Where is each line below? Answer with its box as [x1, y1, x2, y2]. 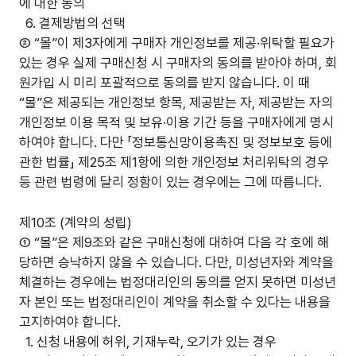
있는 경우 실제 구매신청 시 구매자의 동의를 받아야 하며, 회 [19, 55, 337, 71]
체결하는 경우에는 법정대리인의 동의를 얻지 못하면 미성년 [19, 273, 336, 290]
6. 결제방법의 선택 [19, 15, 126, 31]
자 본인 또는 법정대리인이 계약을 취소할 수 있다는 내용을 [19, 293, 331, 310]
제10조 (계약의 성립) [19, 214, 132, 230]
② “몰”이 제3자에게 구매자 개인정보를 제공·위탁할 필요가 [19, 35, 335, 51]
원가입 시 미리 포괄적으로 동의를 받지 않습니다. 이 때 [19, 75, 310, 91]
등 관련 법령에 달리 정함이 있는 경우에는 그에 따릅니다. [19, 174, 322, 190]
